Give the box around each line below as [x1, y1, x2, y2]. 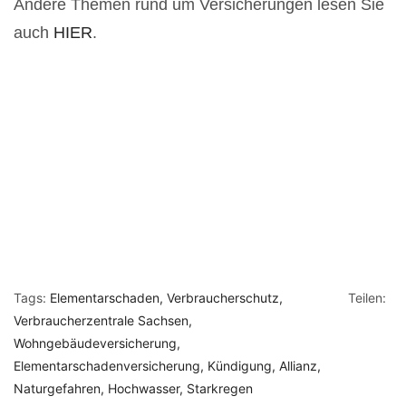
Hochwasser [108, 380, 179, 396]
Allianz [279, 357, 317, 373]
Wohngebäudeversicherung [14, 334, 177, 351]
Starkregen [187, 380, 253, 396]
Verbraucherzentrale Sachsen [14, 312, 188, 328]
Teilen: [347, 289, 386, 305]
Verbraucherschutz [167, 289, 279, 305]
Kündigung [208, 357, 272, 373]
